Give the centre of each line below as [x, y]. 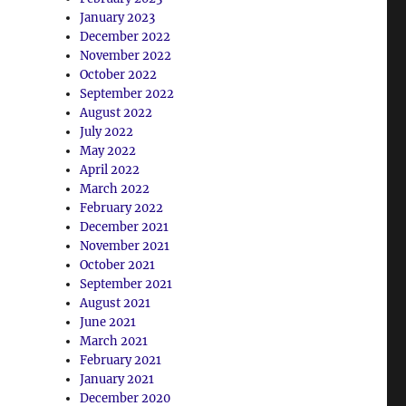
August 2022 [116, 112]
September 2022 [127, 93]
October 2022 [119, 74]
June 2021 [108, 322]
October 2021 [118, 265]
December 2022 [126, 36]
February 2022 [122, 208]
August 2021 [116, 303]
